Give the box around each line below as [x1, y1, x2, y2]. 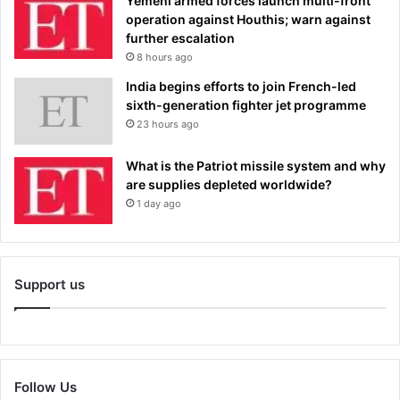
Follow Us [14, 378, 77, 396]
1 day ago [137, 196, 181, 210]
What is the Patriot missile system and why [126, 157, 386, 173]
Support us [14, 275, 85, 293]
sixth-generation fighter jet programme [126, 96, 366, 112]
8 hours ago [137, 50, 193, 63]
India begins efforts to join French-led [126, 78, 356, 94]
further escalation [126, 29, 235, 46]
